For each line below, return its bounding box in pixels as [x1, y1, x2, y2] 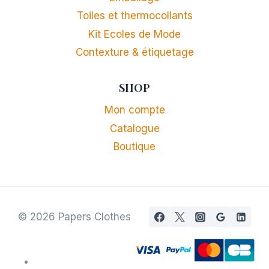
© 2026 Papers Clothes [18, 210, 131, 223]
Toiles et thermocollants [76, 10, 193, 22]
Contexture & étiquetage [75, 46, 194, 58]
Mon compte [104, 104, 165, 116]
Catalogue [109, 122, 160, 134]
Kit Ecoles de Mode [88, 28, 181, 40]
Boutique [113, 141, 156, 153]
